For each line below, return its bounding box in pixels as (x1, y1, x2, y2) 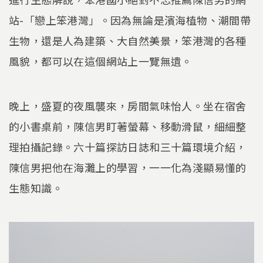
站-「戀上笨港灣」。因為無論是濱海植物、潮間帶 (9, 12, 251, 28)
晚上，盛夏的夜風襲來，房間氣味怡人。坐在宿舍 (9, 97, 247, 113)
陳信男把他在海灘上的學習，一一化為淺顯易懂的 (9, 159, 247, 175)
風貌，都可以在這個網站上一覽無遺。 (9, 53, 193, 69)
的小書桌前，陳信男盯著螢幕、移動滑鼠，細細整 (9, 118, 247, 134)
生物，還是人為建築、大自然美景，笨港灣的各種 (9, 33, 247, 49)
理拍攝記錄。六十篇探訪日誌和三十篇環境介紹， (9, 139, 247, 154)
